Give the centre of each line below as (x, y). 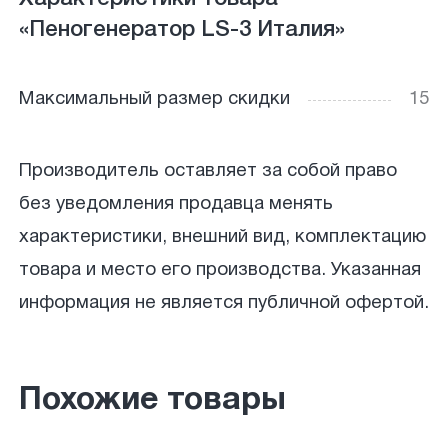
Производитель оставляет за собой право (207, 171)
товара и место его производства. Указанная (219, 270)
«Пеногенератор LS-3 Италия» (181, 29)
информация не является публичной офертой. (223, 303)
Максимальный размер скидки (154, 100)
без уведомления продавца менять (175, 204)
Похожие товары (152, 400)
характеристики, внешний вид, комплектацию (222, 237)
